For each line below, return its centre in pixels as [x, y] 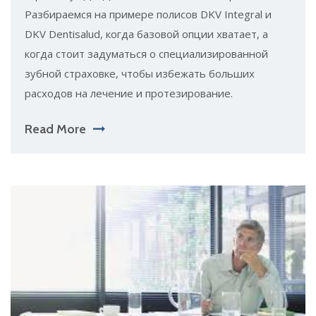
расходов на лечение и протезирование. [129, 93]
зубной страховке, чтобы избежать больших [140, 73]
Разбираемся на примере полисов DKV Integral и [148, 14]
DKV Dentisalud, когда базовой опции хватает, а [146, 34]
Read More [55, 129]
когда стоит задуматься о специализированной [146, 53]
